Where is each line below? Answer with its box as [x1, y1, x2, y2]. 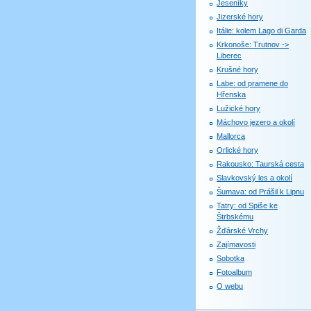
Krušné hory [217, 65, 258, 74]
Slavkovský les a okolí [217, 174, 292, 182]
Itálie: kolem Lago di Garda [217, 26, 306, 35]
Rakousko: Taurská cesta [217, 160, 304, 168]
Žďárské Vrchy [217, 226, 268, 235]
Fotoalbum [217, 268, 252, 276]
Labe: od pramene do [217, 79, 288, 87]
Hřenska [217, 90, 246, 99]
